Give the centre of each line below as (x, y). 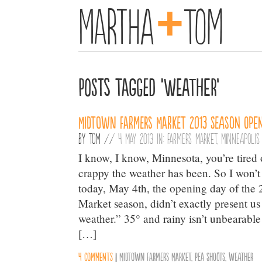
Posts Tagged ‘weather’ (149, 86)
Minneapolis (241, 138)
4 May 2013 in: (143, 138)
